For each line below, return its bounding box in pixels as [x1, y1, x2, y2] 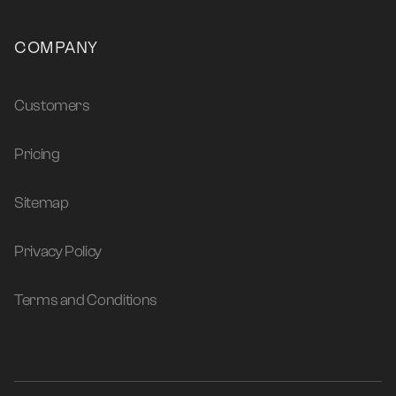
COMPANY [14, 38, 98, 57]
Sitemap [14, 194, 69, 213]
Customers [14, 96, 90, 116]
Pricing [14, 145, 60, 164]
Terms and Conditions [14, 291, 157, 310]
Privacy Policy [14, 242, 102, 262]
